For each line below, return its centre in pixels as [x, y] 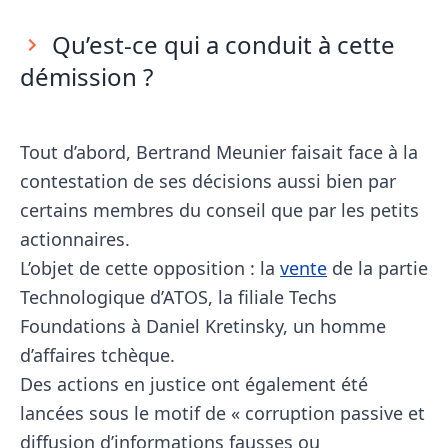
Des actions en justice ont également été [194, 383]
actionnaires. [75, 238]
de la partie [377, 267]
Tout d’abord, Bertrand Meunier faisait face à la [219, 151]
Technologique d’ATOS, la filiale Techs [178, 296]
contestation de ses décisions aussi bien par [208, 180]
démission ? [86, 76]
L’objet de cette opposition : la [150, 267]
